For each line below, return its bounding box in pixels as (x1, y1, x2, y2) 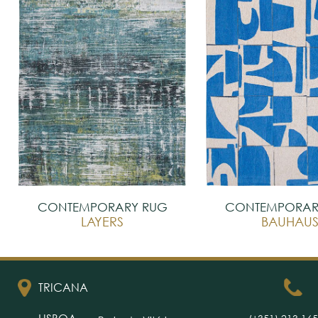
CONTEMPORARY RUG (37, 199, 168, 214)
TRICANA (38, 280, 88, 295)
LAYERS (81, 213, 124, 229)
